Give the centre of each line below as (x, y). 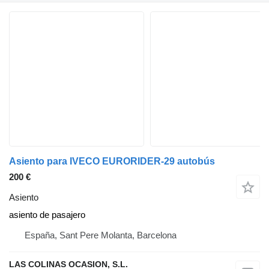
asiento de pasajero (47, 215)
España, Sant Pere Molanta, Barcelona (101, 235)
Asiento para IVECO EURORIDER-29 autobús (112, 162)
